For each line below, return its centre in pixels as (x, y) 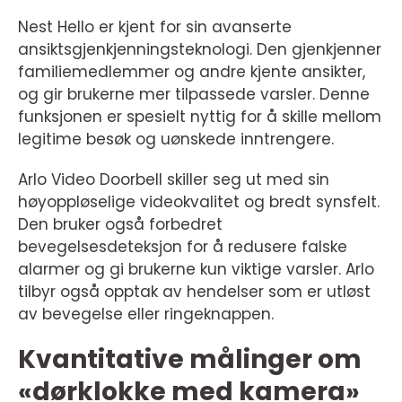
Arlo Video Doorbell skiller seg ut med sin (174, 179)
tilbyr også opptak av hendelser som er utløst (194, 292)
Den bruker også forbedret (120, 224)
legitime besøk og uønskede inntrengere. (176, 139)
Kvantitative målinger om (190, 359)
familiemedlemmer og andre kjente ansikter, (192, 72)
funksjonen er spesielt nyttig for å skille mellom (200, 117)
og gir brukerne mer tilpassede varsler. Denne (194, 94)
